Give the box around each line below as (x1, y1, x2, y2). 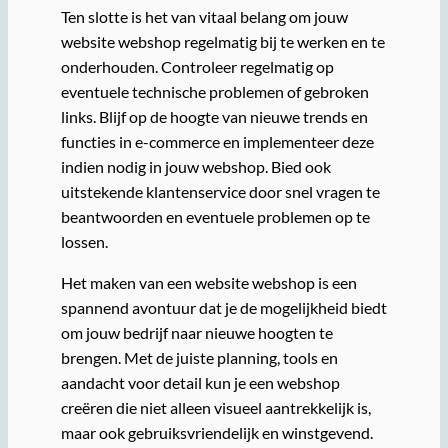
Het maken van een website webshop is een (60, 273, 357, 293)
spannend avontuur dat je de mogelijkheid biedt (60, 298, 387, 318)
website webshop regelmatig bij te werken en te (60, 32, 385, 52)
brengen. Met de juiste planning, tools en (60, 348, 338, 368)
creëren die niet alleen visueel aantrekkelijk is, (60, 398, 371, 418)
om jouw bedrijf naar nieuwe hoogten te (60, 323, 333, 343)
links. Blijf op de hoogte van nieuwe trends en (60, 107, 368, 127)
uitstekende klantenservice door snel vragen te (60, 182, 380, 202)
